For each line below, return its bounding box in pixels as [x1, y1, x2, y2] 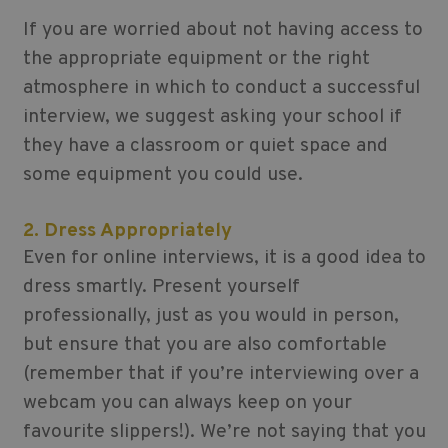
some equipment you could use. [22, 163, 303, 188]
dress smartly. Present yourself [22, 275, 300, 300]
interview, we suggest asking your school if [22, 105, 402, 130]
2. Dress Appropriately [22, 219, 232, 244]
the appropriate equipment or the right [22, 47, 370, 72]
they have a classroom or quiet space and [22, 134, 388, 159]
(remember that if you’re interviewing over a [22, 362, 419, 387]
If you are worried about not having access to [22, 18, 423, 43]
